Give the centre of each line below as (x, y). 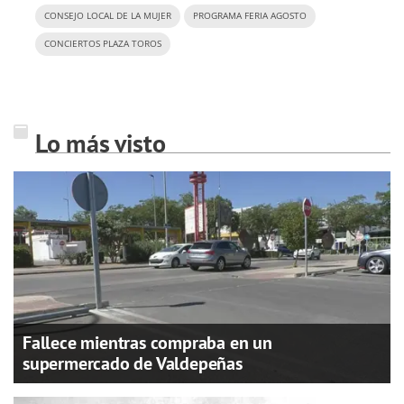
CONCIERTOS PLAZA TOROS (103, 44)
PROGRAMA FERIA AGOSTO (250, 16)
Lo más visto (101, 143)
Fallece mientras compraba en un (147, 343)
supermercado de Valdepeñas (133, 364)
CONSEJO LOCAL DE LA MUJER (108, 16)
